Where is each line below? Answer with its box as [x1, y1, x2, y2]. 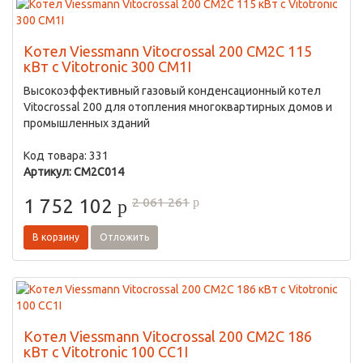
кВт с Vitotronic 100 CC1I [23, 344, 188, 360]
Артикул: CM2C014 [23, 165, 124, 178]
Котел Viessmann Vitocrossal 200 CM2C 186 [23, 328, 312, 344]
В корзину [32, 232, 79, 242]
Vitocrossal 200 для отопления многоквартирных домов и [23, 100, 332, 113]
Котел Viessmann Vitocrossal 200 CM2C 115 [23, 43, 312, 59]
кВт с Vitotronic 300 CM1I [23, 58, 191, 75]
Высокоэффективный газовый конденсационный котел [23, 84, 321, 97]
